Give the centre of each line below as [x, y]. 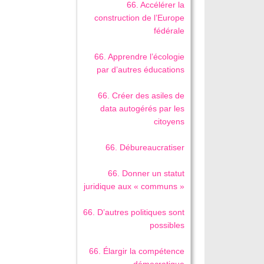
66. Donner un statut [146, 174]
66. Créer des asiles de [141, 96]
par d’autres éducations [141, 70]
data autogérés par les [143, 109]
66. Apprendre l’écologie [140, 57]
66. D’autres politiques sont [134, 212]
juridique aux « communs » [134, 187]
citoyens [169, 122]
